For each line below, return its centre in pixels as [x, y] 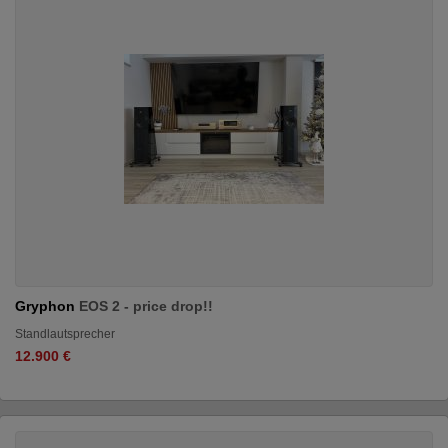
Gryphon [47, 305]
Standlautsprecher [65, 333]
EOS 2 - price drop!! [146, 305]
